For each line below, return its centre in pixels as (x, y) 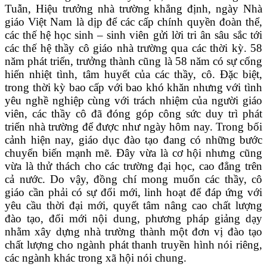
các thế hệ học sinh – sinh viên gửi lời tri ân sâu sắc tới (133, 35)
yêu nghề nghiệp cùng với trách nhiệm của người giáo (133, 100)
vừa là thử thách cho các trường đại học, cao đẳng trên (133, 166)
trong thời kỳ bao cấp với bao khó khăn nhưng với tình (133, 87)
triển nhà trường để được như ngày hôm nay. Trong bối (133, 127)
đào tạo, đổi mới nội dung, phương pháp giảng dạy (133, 218)
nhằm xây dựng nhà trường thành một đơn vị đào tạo (133, 232)
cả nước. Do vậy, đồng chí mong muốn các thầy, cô (133, 179)
